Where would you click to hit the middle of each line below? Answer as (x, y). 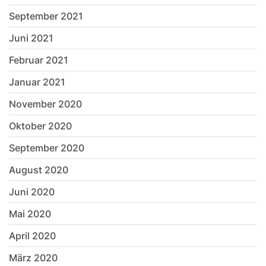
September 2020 (47, 148)
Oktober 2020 (40, 126)
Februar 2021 (39, 60)
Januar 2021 (37, 82)
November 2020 (45, 104)
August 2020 (39, 170)
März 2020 (33, 258)
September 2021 (46, 16)
